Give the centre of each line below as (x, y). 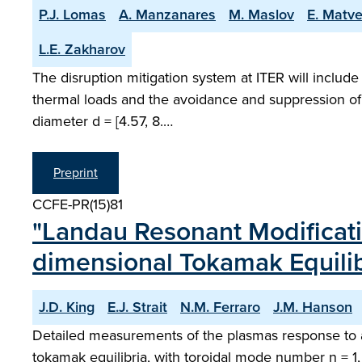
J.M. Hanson (313, 307)
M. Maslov (261, 15)
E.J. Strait (137, 307)
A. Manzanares (167, 15)
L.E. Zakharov (82, 49)
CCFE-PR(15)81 (78, 204)
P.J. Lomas (72, 15)
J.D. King (67, 307)
